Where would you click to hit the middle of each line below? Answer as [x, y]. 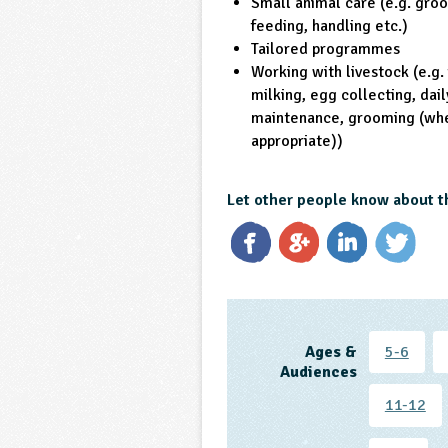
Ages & [330, 351]
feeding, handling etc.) [330, 25]
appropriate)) [297, 140]
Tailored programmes [326, 48]
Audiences [318, 371]
